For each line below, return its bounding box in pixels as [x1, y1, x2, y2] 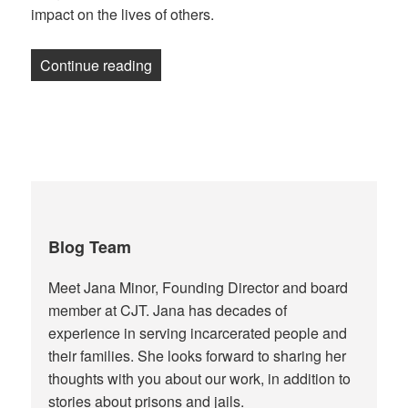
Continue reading [40, 54, 153, 76]
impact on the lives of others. [31, 4, 215, 25]
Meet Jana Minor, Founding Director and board [48, 277, 349, 299]
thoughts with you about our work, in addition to [48, 368, 352, 390]
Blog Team [48, 235, 132, 260]
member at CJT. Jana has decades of [48, 300, 288, 321]
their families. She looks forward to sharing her [48, 345, 347, 367]
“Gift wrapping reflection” [151, 53, 310, 75]
